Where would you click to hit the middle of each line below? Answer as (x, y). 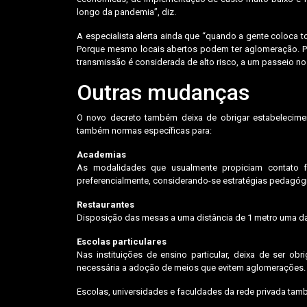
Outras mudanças (163, 92)
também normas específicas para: (144, 130)
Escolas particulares (122, 241)
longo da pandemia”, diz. (127, 12)
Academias (101, 154)
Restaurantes (106, 204)
